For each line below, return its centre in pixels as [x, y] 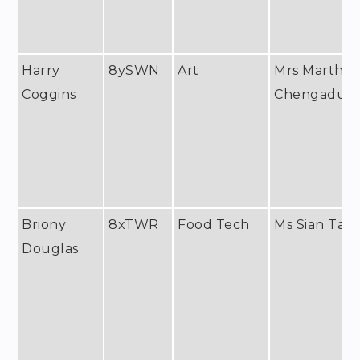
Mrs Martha [313, 70]
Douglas [50, 248]
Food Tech [214, 224]
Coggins [49, 94]
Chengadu [311, 94]
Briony [44, 224]
